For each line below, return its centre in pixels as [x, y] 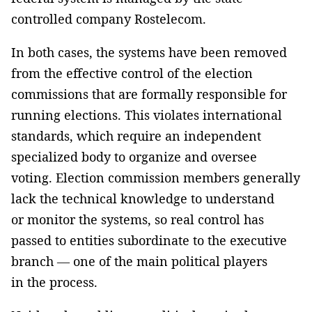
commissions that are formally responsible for [149, 94]
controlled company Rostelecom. [109, 18]
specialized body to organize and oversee [134, 156]
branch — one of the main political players [139, 261]
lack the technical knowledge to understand [143, 198]
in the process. [54, 282]
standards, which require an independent [136, 135]
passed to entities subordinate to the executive [149, 240]
